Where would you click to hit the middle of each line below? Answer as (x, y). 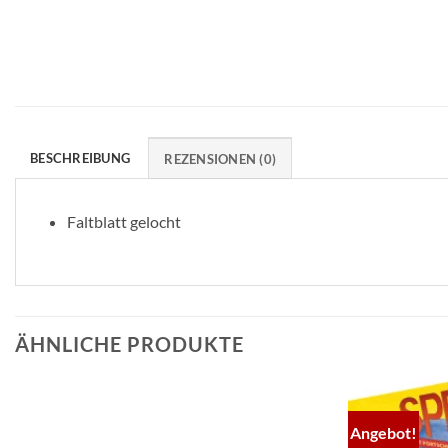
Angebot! (384, 432)
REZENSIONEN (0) (220, 158)
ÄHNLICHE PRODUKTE (129, 343)
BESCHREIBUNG (80, 157)
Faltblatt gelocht (123, 221)
